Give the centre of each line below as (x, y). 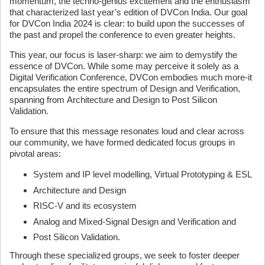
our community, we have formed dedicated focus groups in (122, 142)
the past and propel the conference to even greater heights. (122, 35)
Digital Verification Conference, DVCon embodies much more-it (131, 77)
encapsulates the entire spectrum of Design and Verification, (125, 88)
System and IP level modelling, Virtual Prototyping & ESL (143, 174)
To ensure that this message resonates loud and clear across (127, 131)
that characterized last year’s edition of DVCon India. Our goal (128, 12)
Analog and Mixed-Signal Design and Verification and (135, 221)
